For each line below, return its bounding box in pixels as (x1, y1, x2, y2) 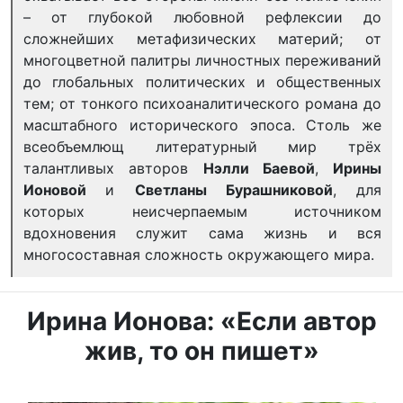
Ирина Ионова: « (26, 305, 237, 336)
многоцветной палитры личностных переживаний (23, 51, 381, 70)
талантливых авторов (23, 159, 203, 178)
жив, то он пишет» (84, 335, 319, 366)
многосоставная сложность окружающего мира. (23, 246, 374, 264)
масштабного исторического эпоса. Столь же (23, 116, 381, 135)
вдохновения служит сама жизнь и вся (23, 224, 381, 243)
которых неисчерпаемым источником (23, 202, 381, 221)
